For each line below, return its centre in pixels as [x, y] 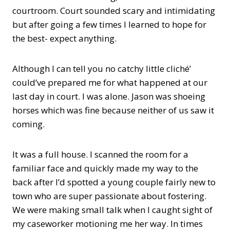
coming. [28, 124]
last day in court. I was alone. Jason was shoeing [109, 96]
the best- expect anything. [64, 38]
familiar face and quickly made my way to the [105, 168]
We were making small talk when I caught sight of [112, 210]
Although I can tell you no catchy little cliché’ [102, 69]
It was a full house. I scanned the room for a [100, 154]
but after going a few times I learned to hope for [109, 24]
